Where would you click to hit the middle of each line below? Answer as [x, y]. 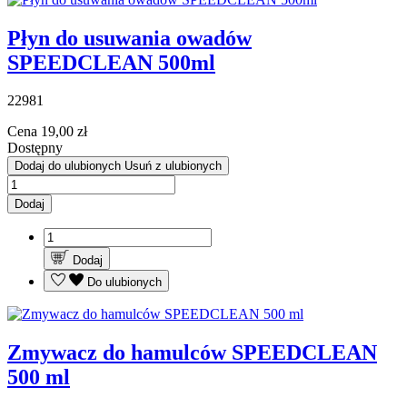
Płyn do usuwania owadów [129, 38]
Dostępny [35, 148]
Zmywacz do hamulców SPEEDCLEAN [192, 353]
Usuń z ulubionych [173, 166]
